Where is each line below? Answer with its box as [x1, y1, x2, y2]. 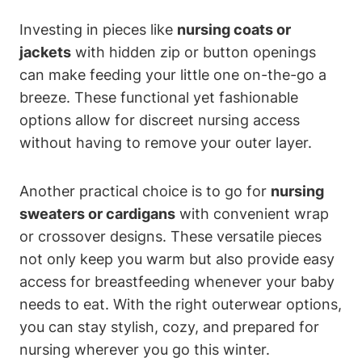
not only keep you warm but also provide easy [19, 250, 335, 267]
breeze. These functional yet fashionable [19, 88, 298, 106]
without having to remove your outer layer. [19, 133, 312, 151]
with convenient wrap [175, 204, 329, 222]
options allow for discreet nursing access [19, 111, 300, 128]
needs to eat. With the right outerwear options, [19, 295, 342, 313]
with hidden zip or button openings [71, 43, 316, 61]
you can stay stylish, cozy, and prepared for [19, 318, 319, 335]
